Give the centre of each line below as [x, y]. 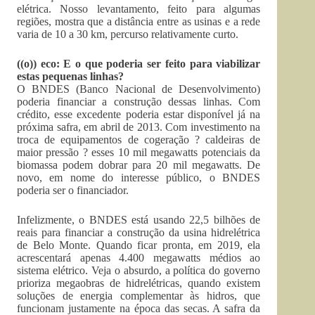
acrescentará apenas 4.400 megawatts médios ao [139, 258]
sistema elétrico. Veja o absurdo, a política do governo [139, 270]
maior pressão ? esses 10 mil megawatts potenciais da [139, 152]
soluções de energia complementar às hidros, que [139, 296]
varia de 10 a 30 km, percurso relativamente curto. [128, 34]
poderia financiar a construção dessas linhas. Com [139, 102]
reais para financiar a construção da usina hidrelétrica [139, 232]
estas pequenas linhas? [70, 76]
